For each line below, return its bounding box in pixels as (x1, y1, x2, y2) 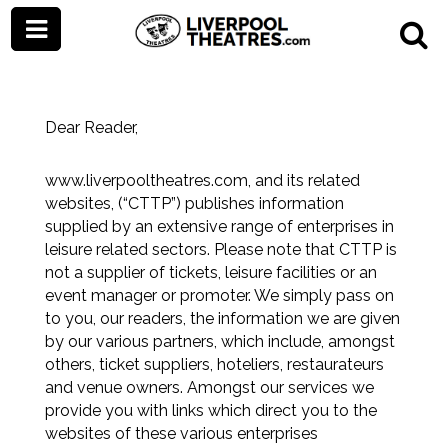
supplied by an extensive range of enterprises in (44, 217, 394, 236)
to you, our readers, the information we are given (44, 309, 400, 328)
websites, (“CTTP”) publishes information (44, 194, 344, 213)
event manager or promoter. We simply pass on (44, 286, 394, 305)
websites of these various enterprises (44, 424, 318, 443)
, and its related (247, 171, 360, 190)
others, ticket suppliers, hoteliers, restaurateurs (44, 355, 384, 374)
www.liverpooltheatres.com (44, 171, 248, 190)
